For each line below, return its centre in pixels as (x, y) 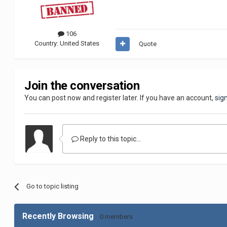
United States (80, 44)
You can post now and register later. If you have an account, (120, 98)
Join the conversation (82, 86)
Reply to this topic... (110, 139)
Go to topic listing (52, 186)
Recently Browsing (61, 216)
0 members (117, 217)
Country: (47, 44)
